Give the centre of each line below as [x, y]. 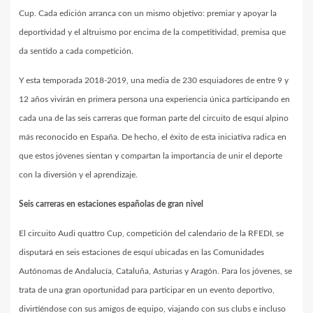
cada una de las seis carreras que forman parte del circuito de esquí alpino [154, 118]
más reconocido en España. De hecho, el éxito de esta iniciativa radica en [153, 137]
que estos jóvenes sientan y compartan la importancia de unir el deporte [151, 155]
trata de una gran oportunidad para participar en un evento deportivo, [147, 290]
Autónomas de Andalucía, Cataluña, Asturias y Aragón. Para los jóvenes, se [155, 271]
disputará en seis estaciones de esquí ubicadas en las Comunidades [141, 252]
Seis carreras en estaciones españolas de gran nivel [111, 204]
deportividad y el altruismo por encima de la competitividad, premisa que [152, 32]
